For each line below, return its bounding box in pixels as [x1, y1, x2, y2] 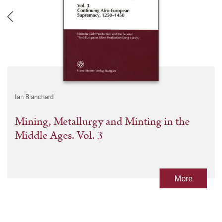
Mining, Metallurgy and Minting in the [15, 113, 190, 130]
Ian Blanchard [15, 92, 54, 102]
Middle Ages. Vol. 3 [15, 127, 103, 144]
